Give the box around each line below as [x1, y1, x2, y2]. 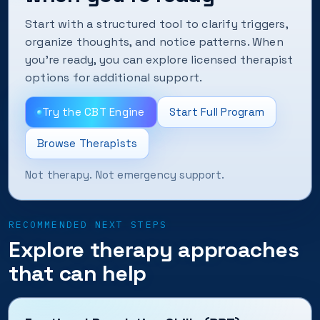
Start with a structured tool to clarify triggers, [25, 16, 288, 31]
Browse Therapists [37, 136, 138, 150]
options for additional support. [25, 70, 203, 85]
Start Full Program [169, 105, 264, 119]
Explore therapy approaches [9, 236, 299, 264]
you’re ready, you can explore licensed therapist [25, 52, 294, 67]
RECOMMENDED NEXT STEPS [9, 219, 167, 231]
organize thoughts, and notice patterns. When [25, 34, 284, 49]
